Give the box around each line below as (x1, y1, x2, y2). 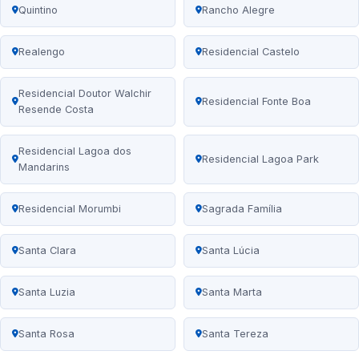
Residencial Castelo (202, 46, 300, 58)
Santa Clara (18, 244, 76, 257)
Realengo (18, 46, 65, 58)
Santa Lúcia (202, 244, 260, 257)
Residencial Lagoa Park (202, 153, 319, 166)
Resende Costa (18, 103, 94, 116)
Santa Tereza (202, 328, 268, 341)
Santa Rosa (18, 328, 75, 341)
